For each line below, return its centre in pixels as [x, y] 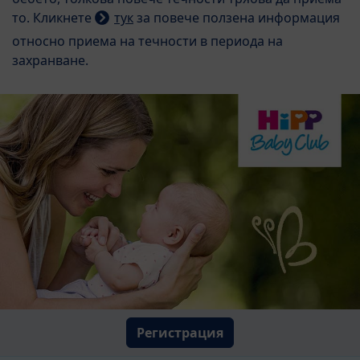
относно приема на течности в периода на [147, 41]
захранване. [50, 60]
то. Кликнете [53, 18]
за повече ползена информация [237, 18]
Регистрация [180, 333]
